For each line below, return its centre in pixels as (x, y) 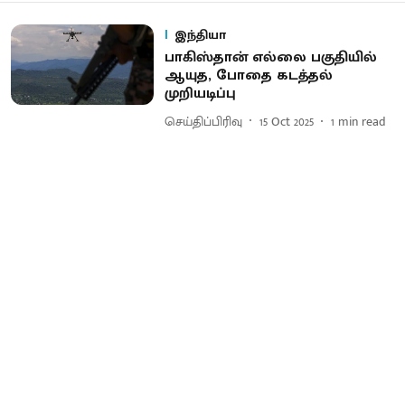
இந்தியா (200, 35)
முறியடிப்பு (200, 94)
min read (362, 121)
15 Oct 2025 (286, 121)
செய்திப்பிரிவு (203, 121)
